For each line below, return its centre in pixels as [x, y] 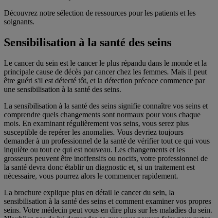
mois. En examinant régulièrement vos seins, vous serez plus [96, 123]
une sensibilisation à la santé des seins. [63, 89]
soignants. [19, 21]
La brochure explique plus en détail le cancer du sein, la [89, 192]
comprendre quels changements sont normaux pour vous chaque [102, 114]
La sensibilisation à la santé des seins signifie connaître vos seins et [106, 106]
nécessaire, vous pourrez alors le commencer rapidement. [91, 176]
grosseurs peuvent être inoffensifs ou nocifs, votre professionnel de [106, 158]
